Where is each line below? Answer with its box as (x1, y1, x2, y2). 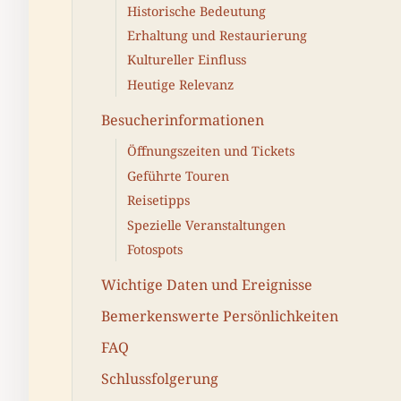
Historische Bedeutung (127, 2, 266, 20)
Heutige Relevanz (127, 75, 234, 93)
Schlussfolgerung (101, 369, 218, 389)
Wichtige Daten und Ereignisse (101, 274, 312, 294)
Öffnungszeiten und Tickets (127, 142, 294, 160)
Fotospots (127, 240, 183, 258)
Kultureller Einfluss (127, 51, 246, 69)
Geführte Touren (127, 166, 229, 184)
